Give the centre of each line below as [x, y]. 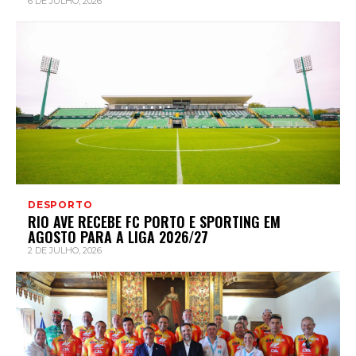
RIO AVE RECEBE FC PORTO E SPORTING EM [154, 222]
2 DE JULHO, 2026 [65, 251]
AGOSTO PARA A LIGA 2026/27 [118, 237]
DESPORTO [60, 205]
